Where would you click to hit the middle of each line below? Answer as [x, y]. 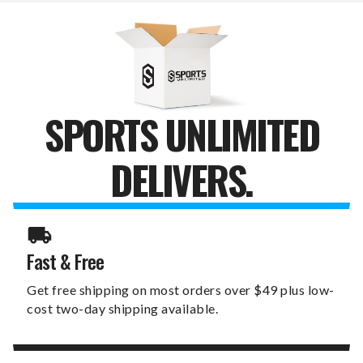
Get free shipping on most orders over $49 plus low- [181, 289]
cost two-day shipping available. [122, 308]
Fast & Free [65, 261]
